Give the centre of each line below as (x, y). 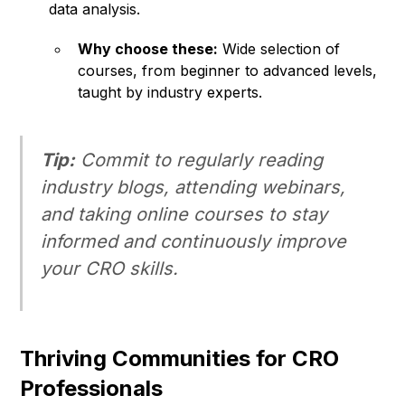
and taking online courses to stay (184, 215)
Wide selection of (279, 49)
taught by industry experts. (170, 93)
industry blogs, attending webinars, (193, 188)
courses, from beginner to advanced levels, (228, 71)
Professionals (92, 389)
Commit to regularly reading (199, 160)
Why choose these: (148, 49)
